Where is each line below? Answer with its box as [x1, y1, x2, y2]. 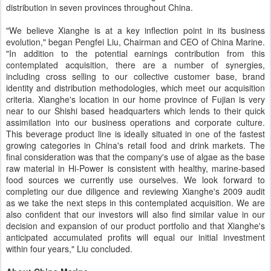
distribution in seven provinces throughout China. [6, 1, 193, 13]
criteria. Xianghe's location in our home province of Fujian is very [6, 93, 265, 105]
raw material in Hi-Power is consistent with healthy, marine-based [6, 162, 265, 174]
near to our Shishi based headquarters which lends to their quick [6, 105, 265, 117]
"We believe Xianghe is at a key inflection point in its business [6, 24, 265, 36]
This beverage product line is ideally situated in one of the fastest [6, 128, 265, 140]
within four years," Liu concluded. [6, 243, 132, 255]
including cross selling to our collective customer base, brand [6, 70, 265, 82]
